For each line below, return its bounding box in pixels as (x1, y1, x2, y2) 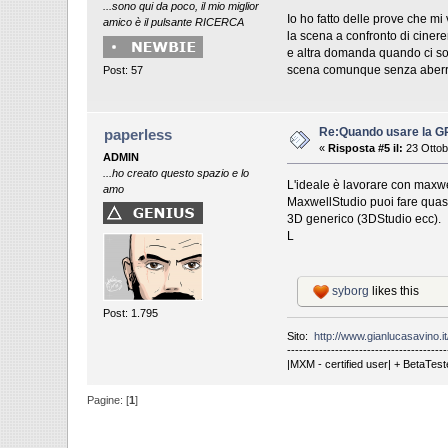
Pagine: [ (87, 394, 130, 407)
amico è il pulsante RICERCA (103, 16, 245, 29)
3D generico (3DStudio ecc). (286, 211, 441, 226)
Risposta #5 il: (328, 141, 404, 154)
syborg (331, 283, 369, 298)
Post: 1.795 (103, 307, 159, 320)
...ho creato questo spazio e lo (103, 166, 250, 179)
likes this (368, 283, 419, 298)
